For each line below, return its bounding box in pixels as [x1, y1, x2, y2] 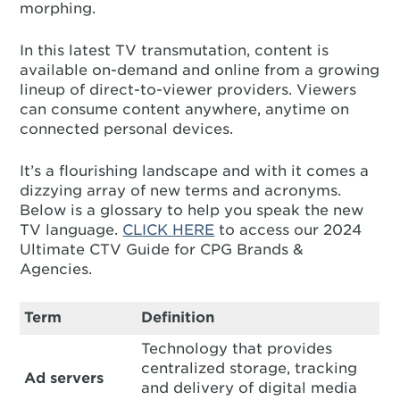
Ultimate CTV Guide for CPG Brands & [20, 241, 304, 258]
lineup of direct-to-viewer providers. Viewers [20, 81, 357, 98]
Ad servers [24, 370, 104, 387]
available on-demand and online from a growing [20, 62, 380, 79]
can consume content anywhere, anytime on [20, 101, 350, 118]
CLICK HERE [122, 221, 215, 238]
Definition [141, 309, 215, 326]
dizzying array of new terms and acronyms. [20, 182, 342, 199]
